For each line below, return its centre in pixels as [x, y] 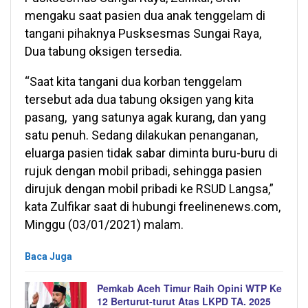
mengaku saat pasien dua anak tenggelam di [145, 16]
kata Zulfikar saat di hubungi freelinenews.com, [153, 207]
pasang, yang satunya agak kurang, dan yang [145, 118]
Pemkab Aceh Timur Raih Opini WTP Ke [189, 288]
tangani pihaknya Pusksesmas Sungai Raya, [143, 34]
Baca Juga [48, 257]
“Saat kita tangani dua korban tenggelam [133, 82]
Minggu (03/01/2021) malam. [104, 225]
